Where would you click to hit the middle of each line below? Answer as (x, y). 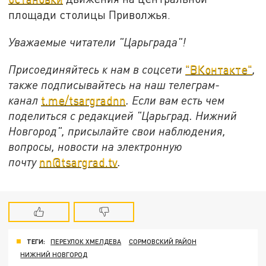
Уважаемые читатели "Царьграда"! (97, 42)
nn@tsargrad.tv (79, 161)
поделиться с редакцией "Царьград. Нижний (123, 115)
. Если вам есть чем (175, 100)
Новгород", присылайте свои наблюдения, (117, 131)
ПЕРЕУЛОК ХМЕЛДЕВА (86, 242)
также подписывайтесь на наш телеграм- (114, 84)
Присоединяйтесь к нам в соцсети (97, 69)
